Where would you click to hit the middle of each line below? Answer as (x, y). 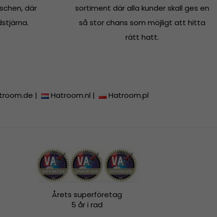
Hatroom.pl (129, 95)
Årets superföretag (87, 195)
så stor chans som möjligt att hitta (142, 23)
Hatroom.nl (71, 95)
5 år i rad (87, 205)
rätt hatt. (142, 37)
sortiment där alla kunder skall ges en (142, 8)
